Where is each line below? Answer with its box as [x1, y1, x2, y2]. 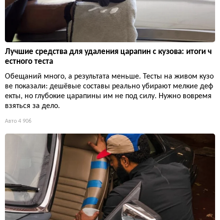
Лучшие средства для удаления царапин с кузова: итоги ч [5, 47, 212, 56]
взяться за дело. [5, 102, 60, 110]
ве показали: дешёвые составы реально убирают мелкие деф [5, 82, 213, 90]
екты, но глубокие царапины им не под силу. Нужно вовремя [5, 92, 212, 100]
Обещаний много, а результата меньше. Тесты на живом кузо [5, 72, 214, 81]
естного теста [5, 57, 53, 66]
